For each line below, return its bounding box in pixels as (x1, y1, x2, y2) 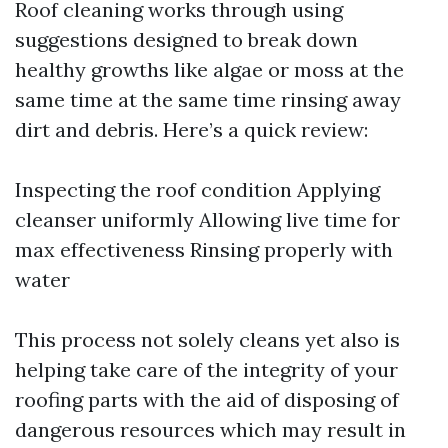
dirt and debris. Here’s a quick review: (15, 117, 368, 142)
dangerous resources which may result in (15, 417, 406, 442)
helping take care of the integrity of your (15, 357, 398, 382)
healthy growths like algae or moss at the (15, 57, 404, 82)
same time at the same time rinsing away (15, 87, 401, 112)
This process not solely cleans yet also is (15, 327, 400, 352)
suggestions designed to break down (15, 27, 358, 52)
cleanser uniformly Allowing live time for (15, 207, 400, 232)
